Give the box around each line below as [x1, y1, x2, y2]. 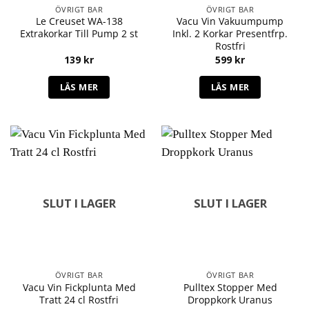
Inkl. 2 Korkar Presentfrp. [172, 27, 288, 41]
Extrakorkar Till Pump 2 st [20, 27, 138, 41]
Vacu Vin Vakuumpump [177, 14, 283, 28]
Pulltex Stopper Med [183, 280, 277, 294]
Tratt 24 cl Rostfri [39, 292, 119, 306]
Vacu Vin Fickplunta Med [22, 280, 136, 294]
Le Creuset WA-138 [35, 14, 123, 28]
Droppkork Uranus [188, 292, 272, 306]
